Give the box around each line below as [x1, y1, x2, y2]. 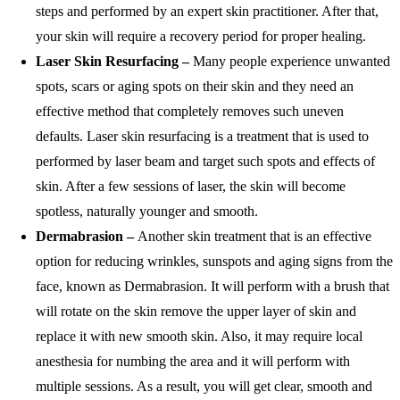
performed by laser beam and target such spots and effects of [36, 153, 375, 169]
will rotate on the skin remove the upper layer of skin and [36, 303, 356, 319]
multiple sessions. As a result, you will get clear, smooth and [36, 378, 372, 394]
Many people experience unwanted [193, 53, 390, 69]
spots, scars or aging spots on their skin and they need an [36, 78, 354, 94]
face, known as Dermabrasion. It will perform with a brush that [36, 278, 389, 294]
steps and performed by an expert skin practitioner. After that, [36, 3, 379, 19]
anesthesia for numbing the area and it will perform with [36, 353, 350, 369]
